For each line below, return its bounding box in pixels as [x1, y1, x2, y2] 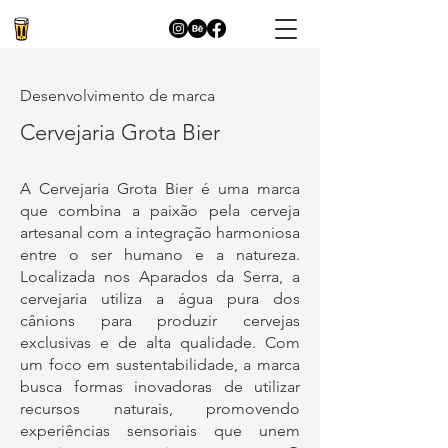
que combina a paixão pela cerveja [20, 201, 300, 220]
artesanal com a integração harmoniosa [20, 223, 300, 242]
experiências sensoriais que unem [20, 421, 300, 440]
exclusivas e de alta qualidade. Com [20, 333, 300, 352]
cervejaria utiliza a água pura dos [20, 289, 300, 308]
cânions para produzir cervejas [20, 311, 300, 330]
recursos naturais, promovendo [20, 399, 300, 418]
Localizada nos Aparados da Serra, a [20, 267, 300, 286]
